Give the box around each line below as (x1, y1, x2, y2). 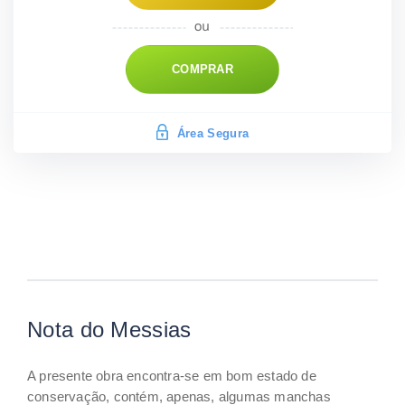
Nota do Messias (27, 316, 192, 342)
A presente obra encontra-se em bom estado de (27, 367, 316, 383)
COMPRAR (171, 62, 234, 77)
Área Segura (176, 126, 250, 140)
